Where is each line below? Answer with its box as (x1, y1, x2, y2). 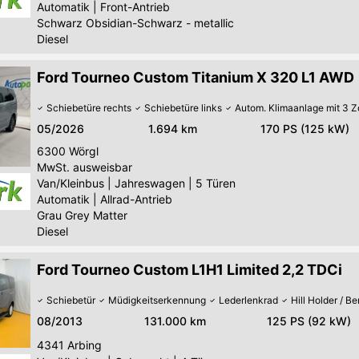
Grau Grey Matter (37, 208, 127, 223)
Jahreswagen (115, 176, 185, 191)
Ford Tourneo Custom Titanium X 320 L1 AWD (37, 69, 354, 87)
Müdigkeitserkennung (108, 294, 206, 307)
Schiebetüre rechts (46, 102, 131, 115)
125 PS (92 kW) (267, 314, 351, 329)
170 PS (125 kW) (260, 122, 349, 136)
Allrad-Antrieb (100, 192, 172, 207)
